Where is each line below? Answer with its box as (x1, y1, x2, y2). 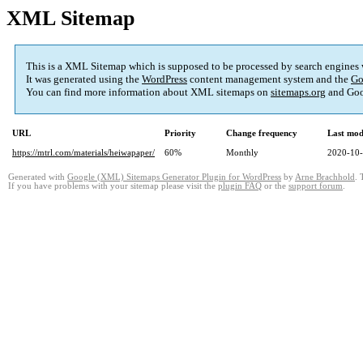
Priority (164, 128, 196, 139)
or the (262, 181, 288, 191)
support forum (288, 181, 343, 191)
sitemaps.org (271, 86, 326, 99)
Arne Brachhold (295, 173, 355, 182)
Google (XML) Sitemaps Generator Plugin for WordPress (67, 173, 281, 182)
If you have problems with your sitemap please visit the (8, 181, 218, 191)
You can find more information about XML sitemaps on (26, 86, 271, 99)
